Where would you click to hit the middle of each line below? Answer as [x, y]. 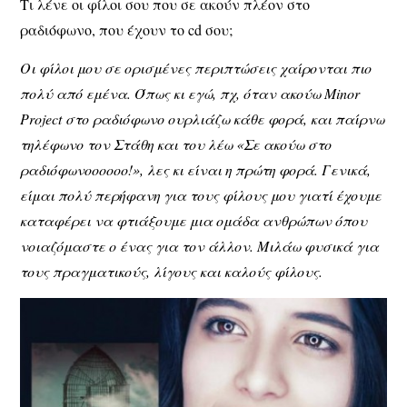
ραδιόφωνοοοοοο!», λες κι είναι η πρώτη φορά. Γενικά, [196, 170]
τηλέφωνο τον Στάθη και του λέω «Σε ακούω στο [176, 144]
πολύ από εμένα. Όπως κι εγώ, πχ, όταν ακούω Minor [190, 94]
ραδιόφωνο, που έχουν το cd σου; [127, 29]
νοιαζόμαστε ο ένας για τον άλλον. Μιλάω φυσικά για [200, 246]
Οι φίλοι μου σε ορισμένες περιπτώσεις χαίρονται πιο [196, 68]
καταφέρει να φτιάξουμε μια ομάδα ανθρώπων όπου [194, 221]
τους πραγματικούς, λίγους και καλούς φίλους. [172, 272]
